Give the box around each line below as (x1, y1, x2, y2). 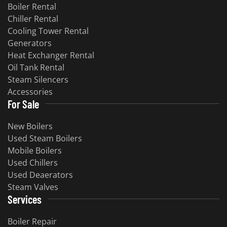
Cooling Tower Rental (8, 25, 89, 36)
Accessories (8, 86, 53, 97)
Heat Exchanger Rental (8, 49, 94, 61)
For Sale (8, 97, 39, 110)
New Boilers (8, 120, 53, 132)
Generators (8, 37, 52, 49)
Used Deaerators (8, 169, 73, 180)
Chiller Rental (8, 13, 58, 24)
